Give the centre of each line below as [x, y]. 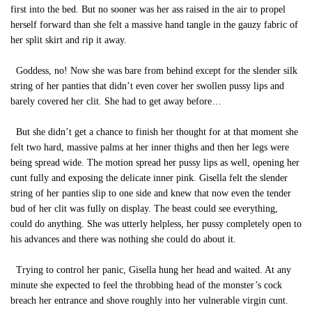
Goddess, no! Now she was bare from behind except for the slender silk [154, 71]
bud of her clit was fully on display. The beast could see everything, [144, 209]
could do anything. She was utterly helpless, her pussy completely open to [156, 224]
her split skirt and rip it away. [69, 40]
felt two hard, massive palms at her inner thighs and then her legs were [150, 147]
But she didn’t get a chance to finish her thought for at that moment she [154, 132]
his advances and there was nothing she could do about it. [123, 239]
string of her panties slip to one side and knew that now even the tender [151, 193]
